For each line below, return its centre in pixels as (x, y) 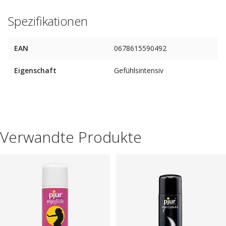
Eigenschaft (35, 70)
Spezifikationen (48, 21)
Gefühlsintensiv (139, 70)
